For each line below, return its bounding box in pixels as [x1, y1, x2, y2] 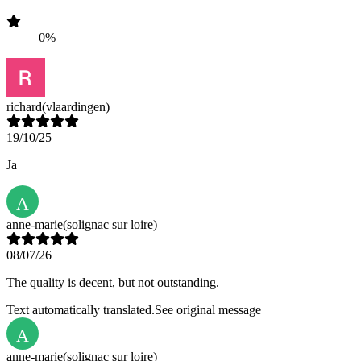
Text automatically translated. [6, 303, 155, 317]
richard [6, 100, 42, 114]
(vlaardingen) [42, 100, 110, 114]
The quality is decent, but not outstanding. [6, 276, 219, 290]
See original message [155, 303, 261, 317]
